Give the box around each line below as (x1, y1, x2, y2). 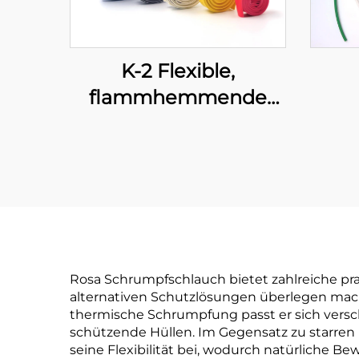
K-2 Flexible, (121, 58, 235, 83)
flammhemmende (89, 85, 267, 109)
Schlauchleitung (99, 138, 256, 162)
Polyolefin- (127, 111, 229, 135)
